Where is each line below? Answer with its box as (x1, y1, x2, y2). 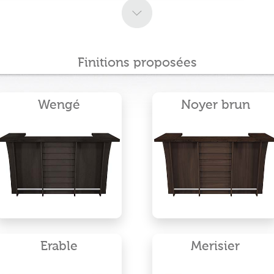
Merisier (191, 240, 240, 253)
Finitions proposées (77, 57, 197, 70)
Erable (40, 240, 78, 253)
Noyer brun (180, 99, 250, 112)
